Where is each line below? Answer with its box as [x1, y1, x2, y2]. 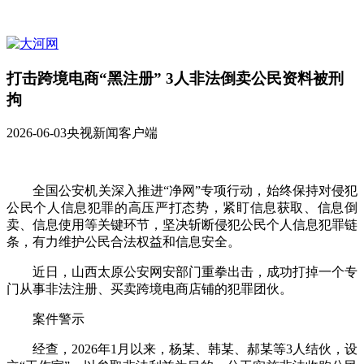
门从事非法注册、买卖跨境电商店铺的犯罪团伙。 [6, 282, 292, 297]
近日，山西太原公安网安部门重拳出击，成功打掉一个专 [6, 265, 357, 279]
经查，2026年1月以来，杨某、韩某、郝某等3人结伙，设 [6, 342, 357, 357]
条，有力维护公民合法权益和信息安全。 [6, 235, 240, 249]
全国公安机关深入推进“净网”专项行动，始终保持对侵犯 [6, 184, 357, 198]
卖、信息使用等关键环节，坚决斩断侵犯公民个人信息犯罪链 [6, 218, 357, 232]
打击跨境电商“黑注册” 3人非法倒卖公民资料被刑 [6, 69, 344, 87]
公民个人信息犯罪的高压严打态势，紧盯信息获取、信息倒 [6, 201, 357, 215]
